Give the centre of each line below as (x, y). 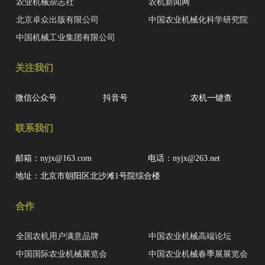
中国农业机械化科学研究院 (198, 20)
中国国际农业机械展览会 (62, 254)
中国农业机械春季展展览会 (198, 254)
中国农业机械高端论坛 (190, 237)
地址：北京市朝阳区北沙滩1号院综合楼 (88, 176)
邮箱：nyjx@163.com (54, 159)
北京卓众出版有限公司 (57, 20)
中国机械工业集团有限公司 (66, 38)
